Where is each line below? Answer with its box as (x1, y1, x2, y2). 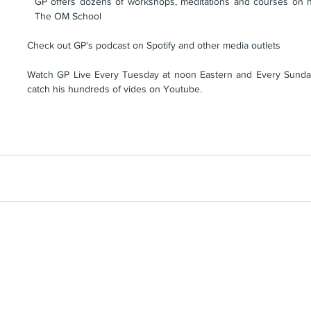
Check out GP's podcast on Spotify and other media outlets (27, 40, 280, 51)
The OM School (35, 10, 101, 22)
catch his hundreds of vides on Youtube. (27, 83, 202, 95)
